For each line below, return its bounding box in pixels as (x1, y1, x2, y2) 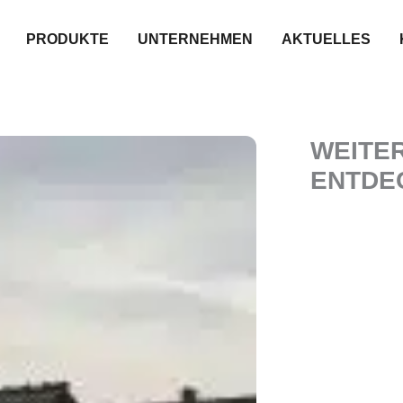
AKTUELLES (282, 31, 371, 48)
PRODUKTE (26, 31, 109, 48)
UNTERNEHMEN (138, 31, 253, 48)
